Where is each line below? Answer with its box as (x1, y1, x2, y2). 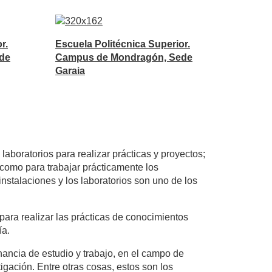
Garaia (55, 66, 85, 76)
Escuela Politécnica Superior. (55, 39, 190, 50)
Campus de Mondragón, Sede (55, 52, 192, 63)
